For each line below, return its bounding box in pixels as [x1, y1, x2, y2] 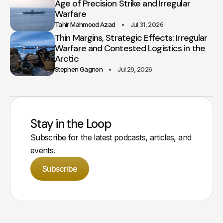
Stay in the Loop [30, 115, 111, 131]
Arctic [55, 52, 79, 65]
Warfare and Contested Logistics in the [55, 42, 205, 54]
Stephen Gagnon [55, 65, 103, 73]
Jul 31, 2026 [130, 20, 163, 28]
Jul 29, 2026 [117, 65, 152, 73]
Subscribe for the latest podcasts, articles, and [30, 132, 192, 142]
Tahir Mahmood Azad [55, 20, 115, 28]
